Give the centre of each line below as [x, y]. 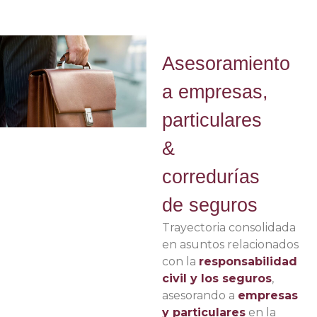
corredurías [211, 177]
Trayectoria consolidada [229, 227]
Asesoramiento [226, 64]
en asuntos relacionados [230, 244]
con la [180, 261]
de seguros [209, 205]
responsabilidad [248, 261]
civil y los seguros [217, 278]
